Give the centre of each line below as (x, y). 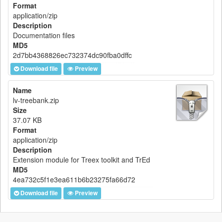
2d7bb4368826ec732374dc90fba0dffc (72, 55)
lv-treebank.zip (36, 100)
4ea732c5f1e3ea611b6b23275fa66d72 (74, 179)
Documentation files (44, 35)
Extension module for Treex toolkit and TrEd (82, 160)
